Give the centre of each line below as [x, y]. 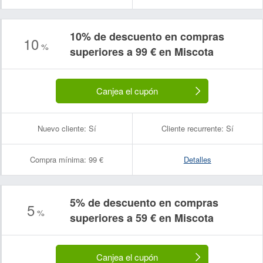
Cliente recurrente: [192, 128]
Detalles [197, 159]
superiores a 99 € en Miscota [142, 52]
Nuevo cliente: [62, 128]
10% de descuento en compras [147, 36]
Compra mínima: [58, 159]
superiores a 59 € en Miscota [142, 218]
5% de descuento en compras [144, 203]
